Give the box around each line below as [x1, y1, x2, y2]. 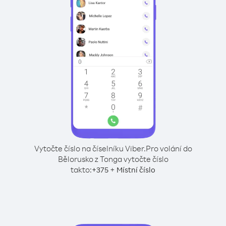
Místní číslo [117, 165, 155, 175]
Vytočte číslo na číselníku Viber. [34, 143, 146, 153]
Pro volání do [145, 143, 192, 153]
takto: [71, 164, 92, 175]
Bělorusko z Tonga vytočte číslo [58, 154, 168, 164]
